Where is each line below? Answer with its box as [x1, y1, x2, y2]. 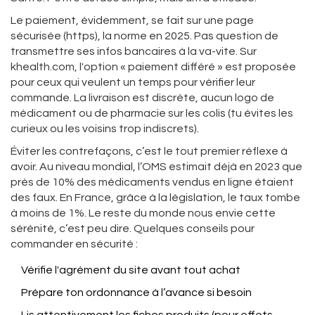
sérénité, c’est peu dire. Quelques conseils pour [11, 223, 255, 235]
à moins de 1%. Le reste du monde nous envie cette [11, 207, 276, 219]
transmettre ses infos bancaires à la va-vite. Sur [11, 46, 257, 58]
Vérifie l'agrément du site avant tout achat [21, 264, 240, 276]
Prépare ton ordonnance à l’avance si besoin [21, 287, 252, 299]
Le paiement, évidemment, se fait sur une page [11, 15, 254, 27]
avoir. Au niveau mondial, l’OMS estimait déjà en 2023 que [11, 161, 302, 173]
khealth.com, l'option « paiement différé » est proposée [11, 61, 296, 73]
